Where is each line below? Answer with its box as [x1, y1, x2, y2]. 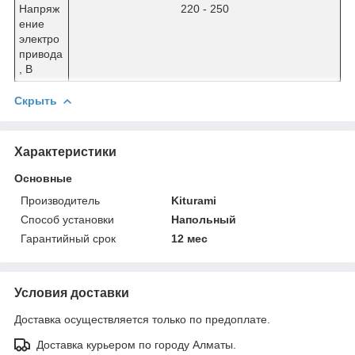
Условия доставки [14, 285, 129, 300]
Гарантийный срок [21, 231, 116, 245]
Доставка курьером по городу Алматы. [36, 338, 236, 351]
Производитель [21, 193, 100, 207]
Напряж [19, 2, 59, 15]
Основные [14, 171, 72, 185]
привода [19, 47, 63, 60]
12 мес [171, 231, 208, 245]
